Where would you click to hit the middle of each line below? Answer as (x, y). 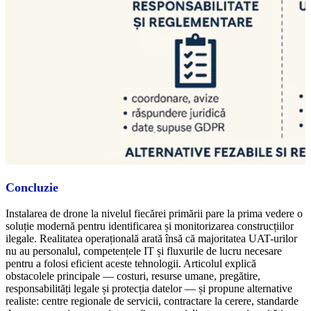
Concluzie (32, 187)
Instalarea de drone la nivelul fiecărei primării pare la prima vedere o (154, 213)
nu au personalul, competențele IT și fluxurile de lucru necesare (144, 251)
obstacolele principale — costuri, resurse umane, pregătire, (133, 276)
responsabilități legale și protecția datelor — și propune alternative (149, 288)
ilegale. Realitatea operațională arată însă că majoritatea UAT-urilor (151, 238)
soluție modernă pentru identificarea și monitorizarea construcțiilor (150, 226)
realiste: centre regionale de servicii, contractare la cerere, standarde (152, 301)
